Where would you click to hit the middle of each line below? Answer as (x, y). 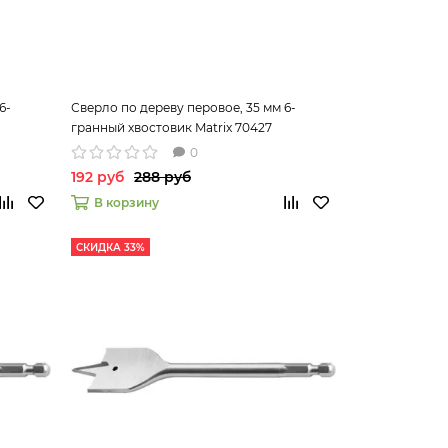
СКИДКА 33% (110, 247)
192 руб (97, 176)
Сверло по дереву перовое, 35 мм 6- (183, 107)
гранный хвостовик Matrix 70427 (171, 127)
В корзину (126, 202)
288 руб (162, 176)
